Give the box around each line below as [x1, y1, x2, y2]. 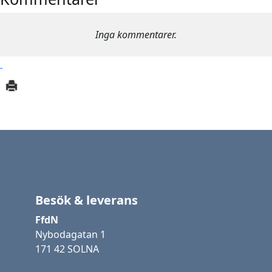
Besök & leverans [35, 192, 138, 208]
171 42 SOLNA [35, 242, 99, 256]
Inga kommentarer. [95, 28, 177, 41]
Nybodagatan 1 [35, 228, 106, 241]
